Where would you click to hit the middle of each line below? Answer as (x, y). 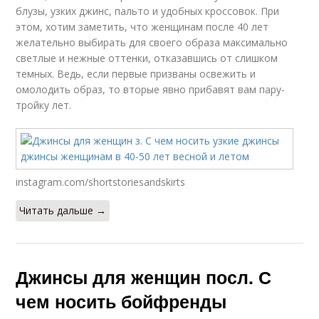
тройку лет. (44, 105)
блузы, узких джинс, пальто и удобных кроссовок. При (148, 11)
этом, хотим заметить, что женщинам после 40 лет (142, 27)
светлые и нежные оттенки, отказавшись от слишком (147, 58)
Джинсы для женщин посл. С (144, 277)
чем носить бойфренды (121, 301)
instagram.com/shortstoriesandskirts (101, 182)
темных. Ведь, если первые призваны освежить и (136, 74)
